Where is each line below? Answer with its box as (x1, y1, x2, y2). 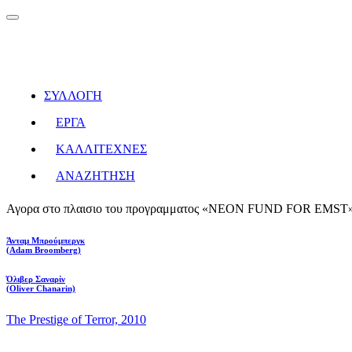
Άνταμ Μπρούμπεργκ (6, 235, 85, 245)
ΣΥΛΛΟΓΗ (44, 89, 102, 102)
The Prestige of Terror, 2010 (6, 312, 146, 326)
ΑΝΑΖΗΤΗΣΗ (56, 169, 135, 182)
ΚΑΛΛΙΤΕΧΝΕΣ (56, 142, 147, 156)
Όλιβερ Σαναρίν (6, 273, 65, 284)
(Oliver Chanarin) (6, 283, 75, 293)
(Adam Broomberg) (6, 244, 81, 255)
